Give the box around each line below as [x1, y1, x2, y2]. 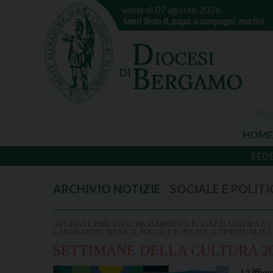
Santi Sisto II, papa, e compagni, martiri [122, 16, 264, 26]
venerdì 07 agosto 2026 [122, 4, 221, 15]
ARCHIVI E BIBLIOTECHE [53, 219, 146, 229]
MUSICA [106, 227, 136, 236]
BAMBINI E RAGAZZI [149, 219, 225, 229]
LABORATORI [53, 227, 103, 236]
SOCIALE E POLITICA [140, 227, 216, 236]
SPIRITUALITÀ [219, 227, 272, 236]
